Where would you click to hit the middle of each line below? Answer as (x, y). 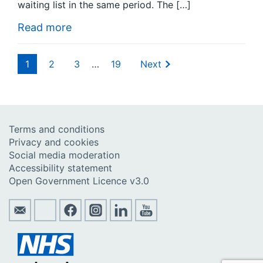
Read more (45, 28)
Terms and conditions (57, 129)
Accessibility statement (60, 168)
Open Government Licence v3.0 (79, 181)
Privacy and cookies (54, 142)
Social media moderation (64, 155)
